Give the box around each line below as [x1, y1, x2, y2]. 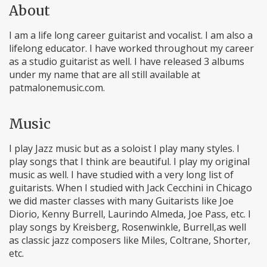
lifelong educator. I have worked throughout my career [9, 42, 254, 55]
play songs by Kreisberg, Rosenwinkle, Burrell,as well [9, 221, 246, 234]
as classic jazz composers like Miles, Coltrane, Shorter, [9, 234, 250, 247]
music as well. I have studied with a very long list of [9, 168, 234, 181]
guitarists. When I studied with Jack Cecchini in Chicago [9, 181, 252, 194]
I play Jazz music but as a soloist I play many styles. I [9, 142, 240, 155]
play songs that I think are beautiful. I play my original [9, 155, 250, 168]
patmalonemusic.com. [9, 81, 105, 94]
